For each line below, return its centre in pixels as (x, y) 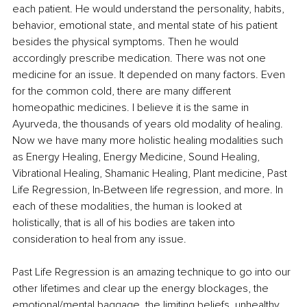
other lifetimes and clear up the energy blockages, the (142, 288)
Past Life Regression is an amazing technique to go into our (153, 272)
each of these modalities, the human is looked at (128, 206)
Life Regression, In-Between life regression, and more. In (149, 189)
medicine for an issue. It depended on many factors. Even (150, 74)
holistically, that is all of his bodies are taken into (125, 222)
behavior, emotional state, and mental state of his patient (146, 25)
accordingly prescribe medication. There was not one (140, 58)
